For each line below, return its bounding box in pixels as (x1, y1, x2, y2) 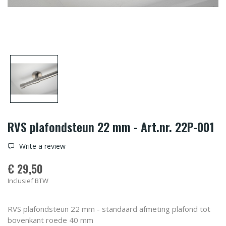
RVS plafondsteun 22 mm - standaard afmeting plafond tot (8, 203, 210, 214)
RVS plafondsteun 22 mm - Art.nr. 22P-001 (8, 117, 214, 136)
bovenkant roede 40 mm (8, 214, 93, 225)
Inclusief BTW (8, 176, 48, 185)
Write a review (17, 141, 66, 151)
